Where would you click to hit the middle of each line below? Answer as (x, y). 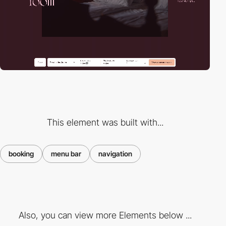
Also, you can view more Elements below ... (105, 215)
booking (21, 154)
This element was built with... (105, 122)
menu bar (66, 154)
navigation (115, 154)
